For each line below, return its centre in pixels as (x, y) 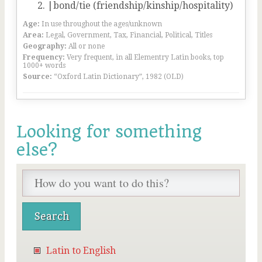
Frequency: (44, 57)
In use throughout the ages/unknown (102, 24)
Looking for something (109, 132)
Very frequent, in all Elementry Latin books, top (145, 57)
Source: (37, 77)
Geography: (45, 46)
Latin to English (81, 251)
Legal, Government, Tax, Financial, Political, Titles (129, 35)
